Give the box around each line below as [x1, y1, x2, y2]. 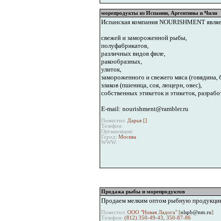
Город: [101, 134, 117, 140]
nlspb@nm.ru [180, 210, 212, 216]
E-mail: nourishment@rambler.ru [101, 105, 188, 112]
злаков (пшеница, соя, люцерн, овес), [101, 81, 202, 89]
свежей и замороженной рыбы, [101, 34, 187, 41]
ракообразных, [101, 57, 142, 65]
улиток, [101, 65, 121, 73]
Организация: [101, 129, 133, 135]
